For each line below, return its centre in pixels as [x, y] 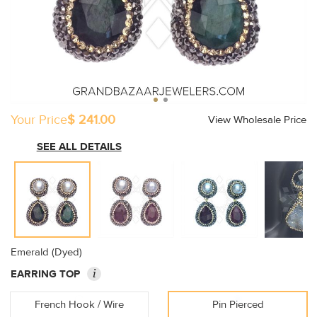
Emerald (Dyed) [46, 252]
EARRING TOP [45, 274]
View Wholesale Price [257, 120]
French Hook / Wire [79, 305]
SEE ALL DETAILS [79, 147]
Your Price [39, 120]
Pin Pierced [238, 305]
